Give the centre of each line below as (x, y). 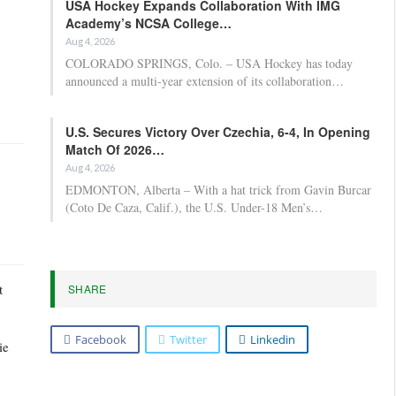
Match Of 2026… (115, 149)
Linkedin (273, 339)
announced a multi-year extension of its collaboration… (205, 80)
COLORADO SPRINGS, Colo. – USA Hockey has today (209, 63)
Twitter (188, 339)
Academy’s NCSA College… (148, 23)
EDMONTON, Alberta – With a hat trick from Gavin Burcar (218, 189)
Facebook (101, 339)
